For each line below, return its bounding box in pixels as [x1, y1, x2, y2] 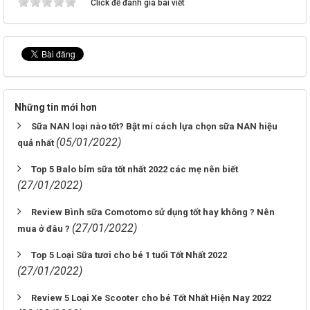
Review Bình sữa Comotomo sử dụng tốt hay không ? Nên [31, 207, 275, 217]
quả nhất [17, 138, 56, 148]
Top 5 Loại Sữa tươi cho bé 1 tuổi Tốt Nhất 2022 [31, 250, 227, 260]
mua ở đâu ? [17, 224, 72, 234]
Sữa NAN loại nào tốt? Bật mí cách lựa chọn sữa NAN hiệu [31, 121, 277, 131]
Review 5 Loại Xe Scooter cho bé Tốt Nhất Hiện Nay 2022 [31, 293, 271, 303]
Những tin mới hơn [15, 102, 97, 113]
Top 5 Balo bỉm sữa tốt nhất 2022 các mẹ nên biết [31, 164, 238, 174]
